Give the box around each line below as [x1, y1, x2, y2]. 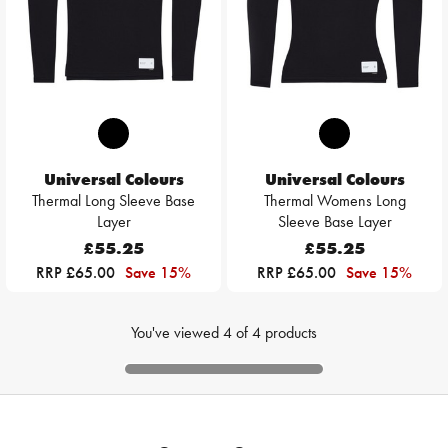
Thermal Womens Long [263, 190, 406, 212]
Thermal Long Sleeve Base [32, 190, 195, 212]
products [265, 322, 317, 344]
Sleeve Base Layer [277, 211, 392, 233]
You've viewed [131, 322, 223, 344]
